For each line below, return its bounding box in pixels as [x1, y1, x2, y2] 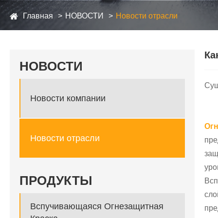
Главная [23, 12, 53, 20]
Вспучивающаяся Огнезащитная [30, 201, 163, 212]
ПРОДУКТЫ [19, 173, 92, 188]
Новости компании [30, 93, 106, 103]
